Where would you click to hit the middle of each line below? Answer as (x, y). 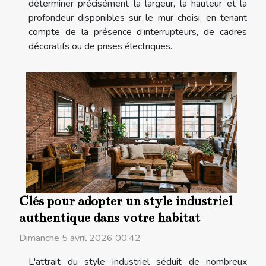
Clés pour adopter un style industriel (126, 202)
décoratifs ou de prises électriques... (102, 46)
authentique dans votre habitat (110, 218)
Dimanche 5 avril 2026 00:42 (80, 238)
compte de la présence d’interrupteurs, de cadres (138, 32)
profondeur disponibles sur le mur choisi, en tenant (138, 18)
